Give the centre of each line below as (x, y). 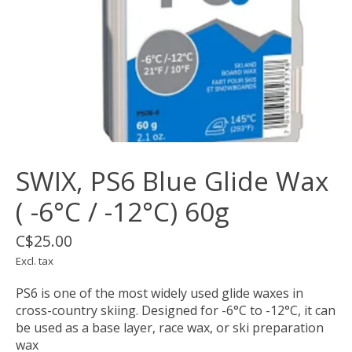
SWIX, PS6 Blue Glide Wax (172, 181)
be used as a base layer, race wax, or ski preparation (170, 327)
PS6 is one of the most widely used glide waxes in (159, 293)
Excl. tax (35, 260)
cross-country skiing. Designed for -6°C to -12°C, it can (176, 310)
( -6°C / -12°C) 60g (122, 211)
